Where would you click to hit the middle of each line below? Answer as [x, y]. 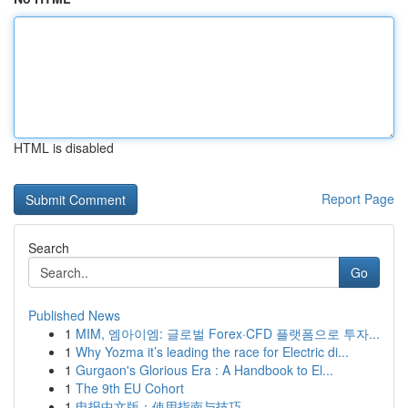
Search [49, 248]
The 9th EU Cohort [130, 388]
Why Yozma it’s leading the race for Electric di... [212, 352]
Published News [74, 315]
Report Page [358, 199]
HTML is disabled [64, 148]
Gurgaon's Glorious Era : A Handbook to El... [204, 370]
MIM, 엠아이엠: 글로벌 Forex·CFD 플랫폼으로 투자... [228, 333]
